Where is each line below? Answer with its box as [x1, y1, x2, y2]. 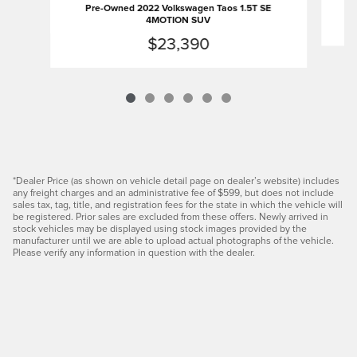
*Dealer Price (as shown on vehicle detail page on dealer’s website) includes [13, 175, 339, 186]
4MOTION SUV [146, 15, 211, 25]
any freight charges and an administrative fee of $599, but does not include [13, 187, 334, 198]
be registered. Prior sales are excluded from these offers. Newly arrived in [13, 211, 328, 222]
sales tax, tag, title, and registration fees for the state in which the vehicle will [13, 199, 343, 210]
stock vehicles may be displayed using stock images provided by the [13, 223, 307, 234]
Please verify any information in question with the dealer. [13, 247, 255, 258]
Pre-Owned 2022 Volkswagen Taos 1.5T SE [85, 3, 272, 14]
